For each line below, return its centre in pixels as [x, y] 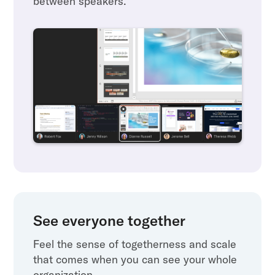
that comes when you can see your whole [135, 259]
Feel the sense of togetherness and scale [135, 244]
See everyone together [110, 220]
